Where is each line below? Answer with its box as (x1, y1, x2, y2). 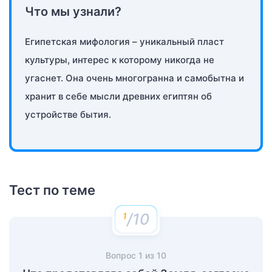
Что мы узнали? (25, 4, 121, 19)
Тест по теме (9, 182, 95, 198)
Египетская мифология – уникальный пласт (25, 35, 224, 47)
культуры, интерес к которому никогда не (25, 53, 214, 66)
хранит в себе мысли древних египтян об (25, 90, 212, 102)
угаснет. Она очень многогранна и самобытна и (25, 72, 244, 84)
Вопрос (106, 250, 138, 260)
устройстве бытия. (25, 108, 111, 120)
